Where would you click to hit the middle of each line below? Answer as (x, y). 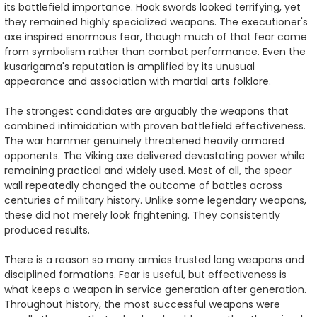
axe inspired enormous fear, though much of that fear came (156, 36)
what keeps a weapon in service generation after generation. (155, 289)
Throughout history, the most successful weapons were (142, 304)
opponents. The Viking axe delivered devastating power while (155, 155)
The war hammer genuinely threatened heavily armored (144, 140)
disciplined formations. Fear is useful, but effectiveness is (145, 274)
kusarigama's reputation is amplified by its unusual (129, 66)
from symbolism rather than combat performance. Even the (155, 51)
